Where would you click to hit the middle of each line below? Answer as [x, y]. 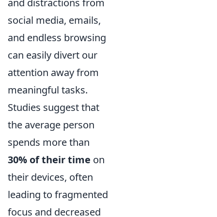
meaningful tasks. [48, 90]
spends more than [49, 142]
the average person [51, 125]
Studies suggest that [54, 107]
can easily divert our [53, 55]
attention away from [53, 72]
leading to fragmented [58, 194]
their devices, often [50, 177]
